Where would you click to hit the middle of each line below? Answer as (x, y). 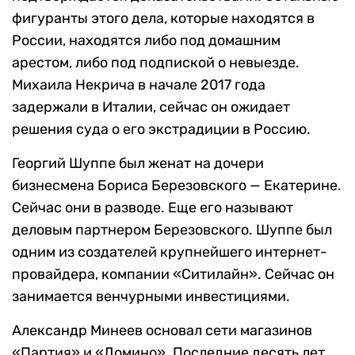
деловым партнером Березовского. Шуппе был (172, 230)
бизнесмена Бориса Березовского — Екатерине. (177, 186)
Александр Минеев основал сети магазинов (162, 331)
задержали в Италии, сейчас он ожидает (151, 107)
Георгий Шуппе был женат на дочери (138, 164)
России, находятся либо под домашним (146, 41)
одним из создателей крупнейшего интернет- (170, 252)
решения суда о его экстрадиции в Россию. (161, 130)
